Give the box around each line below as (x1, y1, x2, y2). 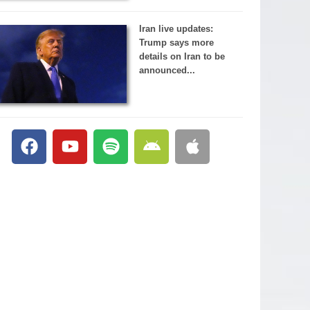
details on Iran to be (138, 51, 225, 62)
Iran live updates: (138, 24, 213, 35)
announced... (138, 65, 195, 76)
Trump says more (138, 37, 214, 48)
